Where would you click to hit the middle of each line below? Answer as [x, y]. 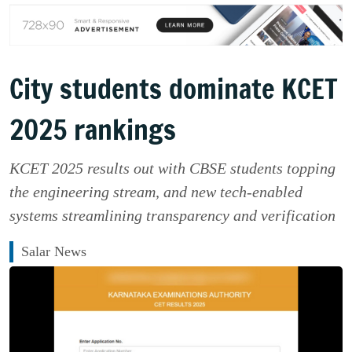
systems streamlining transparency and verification [172, 216]
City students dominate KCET [174, 89]
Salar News [54, 252]
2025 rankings [93, 130]
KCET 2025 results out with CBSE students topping [172, 169]
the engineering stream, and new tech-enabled [156, 192]
